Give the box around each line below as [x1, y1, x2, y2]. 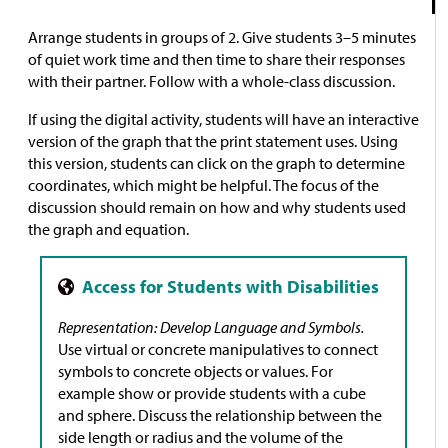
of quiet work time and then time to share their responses [28, 48, 405, 69]
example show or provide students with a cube [58, 382, 366, 403]
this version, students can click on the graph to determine [28, 152, 405, 173]
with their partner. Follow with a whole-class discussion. [28, 70, 395, 91]
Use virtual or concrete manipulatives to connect [58, 338, 378, 359]
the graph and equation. [28, 218, 189, 239]
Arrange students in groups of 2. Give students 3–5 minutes [28, 26, 416, 47]
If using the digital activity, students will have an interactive [28, 108, 419, 129]
